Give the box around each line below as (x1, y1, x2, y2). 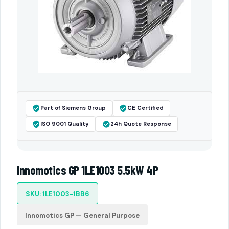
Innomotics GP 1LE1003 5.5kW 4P (17, 163, 158, 177)
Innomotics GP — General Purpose (25, 211, 140, 220)
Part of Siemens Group (40, 104, 106, 111)
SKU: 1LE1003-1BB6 (26, 190, 89, 198)
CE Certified (127, 104, 164, 111)
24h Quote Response (110, 120, 171, 127)
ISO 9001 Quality (40, 120, 89, 127)
